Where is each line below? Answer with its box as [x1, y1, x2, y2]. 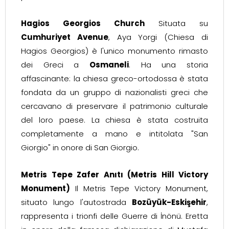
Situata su [145, 18, 208, 29]
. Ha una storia [129, 59, 208, 70]
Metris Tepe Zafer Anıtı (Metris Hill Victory [21, 169, 208, 180]
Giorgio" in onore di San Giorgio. [21, 142, 139, 153]
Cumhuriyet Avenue [21, 32, 108, 42]
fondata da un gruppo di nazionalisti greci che [21, 87, 208, 98]
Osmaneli [89, 59, 129, 70]
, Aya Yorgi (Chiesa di [108, 32, 209, 42]
